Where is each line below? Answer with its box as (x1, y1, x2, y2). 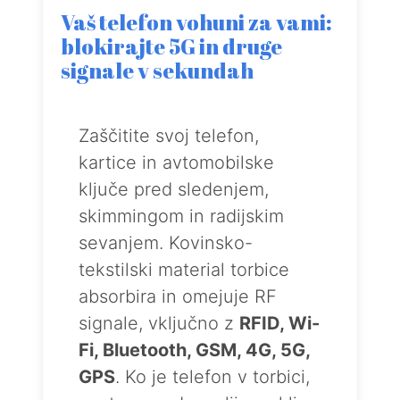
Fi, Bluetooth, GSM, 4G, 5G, (79, 339, 310, 361)
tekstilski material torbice (79, 259, 289, 280)
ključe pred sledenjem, (79, 179, 269, 200)
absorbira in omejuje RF (79, 286, 277, 307)
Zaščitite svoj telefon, (79, 125, 259, 146)
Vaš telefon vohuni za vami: (61, 8, 332, 37)
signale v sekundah (61, 56, 254, 85)
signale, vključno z (79, 312, 239, 334)
